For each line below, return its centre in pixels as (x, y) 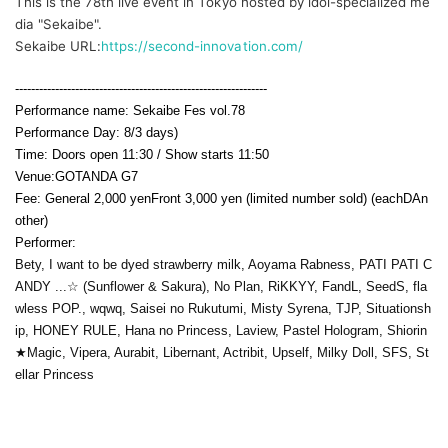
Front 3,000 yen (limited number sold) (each (277, 198)
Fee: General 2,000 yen (83, 198)
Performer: (45, 242)
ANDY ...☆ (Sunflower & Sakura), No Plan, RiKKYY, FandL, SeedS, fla (221, 286)
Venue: (35, 176)
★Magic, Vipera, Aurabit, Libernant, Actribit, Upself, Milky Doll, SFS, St (222, 352)
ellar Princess (54, 374)
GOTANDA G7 (96, 176)
